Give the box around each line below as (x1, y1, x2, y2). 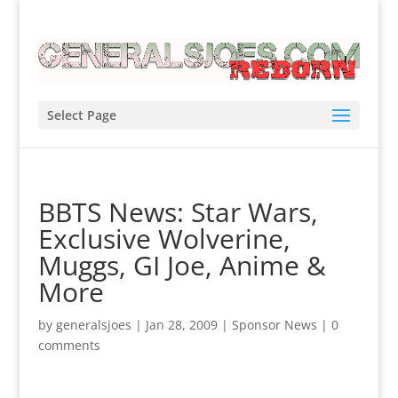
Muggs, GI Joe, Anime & (37, 246, 326, 283)
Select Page (46, 106, 116, 123)
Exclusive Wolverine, (37, 219, 291, 257)
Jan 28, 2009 (145, 315, 218, 333)
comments (37, 336, 100, 354)
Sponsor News (231, 315, 317, 333)
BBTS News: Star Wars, (37, 193, 318, 230)
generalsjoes (55, 315, 131, 333)
